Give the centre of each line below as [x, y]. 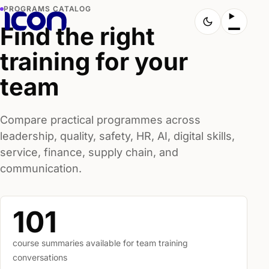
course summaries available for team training [100, 243]
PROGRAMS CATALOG [48, 9]
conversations [40, 257]
